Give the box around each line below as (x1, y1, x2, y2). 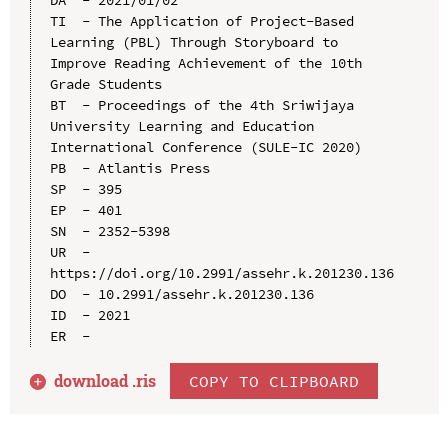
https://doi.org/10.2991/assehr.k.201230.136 (49, 263, 394, 282)
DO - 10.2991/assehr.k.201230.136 (49, 284, 314, 303)
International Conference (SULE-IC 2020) (49, 137, 362, 156)
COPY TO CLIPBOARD (189, 370, 360, 391)
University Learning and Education (49, 116, 314, 135)
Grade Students (49, 74, 162, 93)
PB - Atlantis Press (49, 158, 210, 177)
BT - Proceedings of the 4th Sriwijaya (49, 95, 354, 114)
